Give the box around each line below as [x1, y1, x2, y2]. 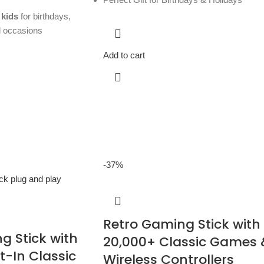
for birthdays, [18, 11, 71, 22]
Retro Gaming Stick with [103, 215, 260, 234]
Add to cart [103, 50, 145, 61]
